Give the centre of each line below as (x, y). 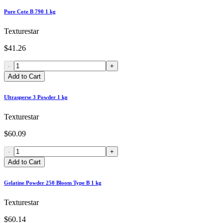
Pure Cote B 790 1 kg (30, 12)
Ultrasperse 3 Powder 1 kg (36, 97)
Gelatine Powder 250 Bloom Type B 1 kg (53, 183)
